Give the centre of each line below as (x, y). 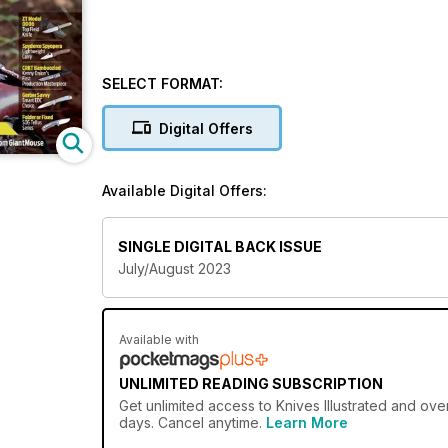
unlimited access (200, 406)
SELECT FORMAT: (162, 83)
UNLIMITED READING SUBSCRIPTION (251, 384)
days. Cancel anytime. (192, 423)
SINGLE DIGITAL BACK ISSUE (220, 247)
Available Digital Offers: (184, 190)
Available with (159, 340)
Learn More (307, 423)
